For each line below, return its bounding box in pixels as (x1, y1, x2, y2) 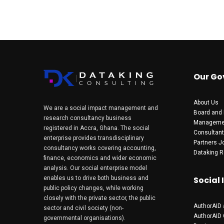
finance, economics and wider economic (43, 154, 156, 161)
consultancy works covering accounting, (43, 144, 156, 151)
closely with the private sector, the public (43, 194, 155, 201)
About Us (193, 98, 218, 106)
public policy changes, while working (43, 184, 143, 191)
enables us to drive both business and (43, 174, 148, 181)
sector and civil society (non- (43, 204, 123, 211)
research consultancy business (43, 114, 131, 121)
